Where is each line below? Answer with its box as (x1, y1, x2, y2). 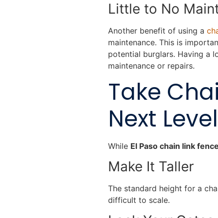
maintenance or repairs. (108, 61, 197, 71)
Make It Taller (108, 158, 198, 175)
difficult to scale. (108, 195, 172, 205)
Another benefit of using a (108, 26, 207, 36)
